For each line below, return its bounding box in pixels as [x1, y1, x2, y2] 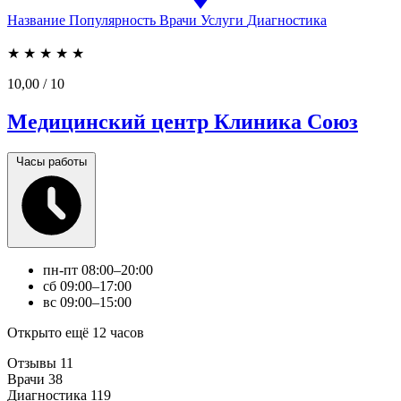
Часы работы [16, 154, 87, 168]
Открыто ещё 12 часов [7, 324, 144, 340]
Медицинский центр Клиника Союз [7, 110, 358, 133]
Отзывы [7, 354, 56, 371]
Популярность [69, 13, 156, 29]
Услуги [200, 13, 243, 29]
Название [7, 13, 65, 29]
